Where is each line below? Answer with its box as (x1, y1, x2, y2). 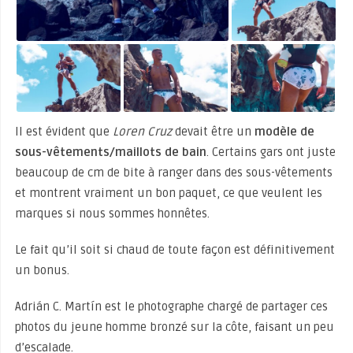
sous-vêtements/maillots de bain (14, 144, 206, 159)
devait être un (171, 124, 255, 139)
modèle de (254, 124, 314, 139)
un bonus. (14, 262, 69, 277)
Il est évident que (14, 124, 113, 139)
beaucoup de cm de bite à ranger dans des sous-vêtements (14, 165, 333, 180)
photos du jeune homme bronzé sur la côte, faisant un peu (14, 319, 334, 334)
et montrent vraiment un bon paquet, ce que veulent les (14, 185, 322, 200)
